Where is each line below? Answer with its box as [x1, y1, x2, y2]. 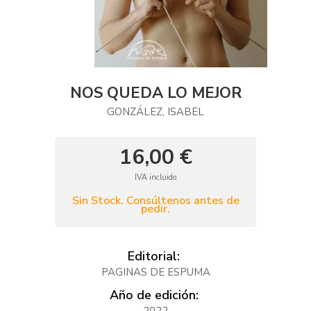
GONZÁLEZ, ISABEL [107, 105, 204, 119]
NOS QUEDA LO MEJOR [69, 83, 242, 103]
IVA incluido [135, 172, 176, 183]
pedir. [141, 201, 170, 217]
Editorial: [128, 248, 180, 264]
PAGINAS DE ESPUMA [101, 265, 210, 279]
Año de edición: [109, 287, 199, 303]
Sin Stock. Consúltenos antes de [72, 193, 239, 208]
